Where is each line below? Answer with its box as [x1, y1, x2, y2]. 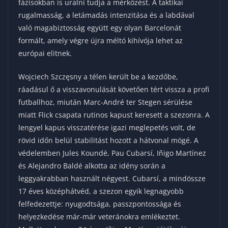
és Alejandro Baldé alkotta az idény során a [18, 161, 165, 171]
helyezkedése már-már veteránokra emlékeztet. [18, 212, 180, 222]
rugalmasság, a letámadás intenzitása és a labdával [18, 10, 194, 20]
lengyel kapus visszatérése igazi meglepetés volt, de [18, 123, 195, 133]
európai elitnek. [18, 48, 72, 59]
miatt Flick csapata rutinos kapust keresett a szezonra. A [18, 110, 210, 120]
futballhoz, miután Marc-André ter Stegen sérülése [18, 97, 192, 107]
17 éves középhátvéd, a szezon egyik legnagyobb [18, 186, 184, 196]
